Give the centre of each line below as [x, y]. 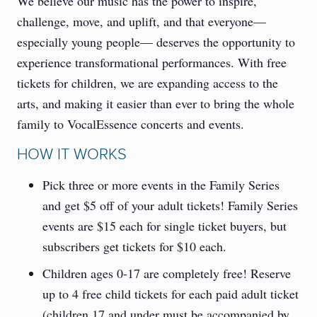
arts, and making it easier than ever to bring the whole [156, 104]
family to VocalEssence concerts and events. [131, 124]
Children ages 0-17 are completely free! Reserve [167, 273]
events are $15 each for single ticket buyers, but [165, 226]
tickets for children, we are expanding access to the [148, 83]
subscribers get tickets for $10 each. [134, 247]
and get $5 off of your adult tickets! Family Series [170, 206]
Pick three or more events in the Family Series [161, 185]
